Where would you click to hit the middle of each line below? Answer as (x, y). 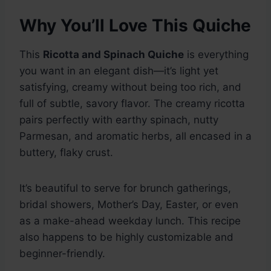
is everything (216, 55)
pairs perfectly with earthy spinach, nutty (119, 120)
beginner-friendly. (62, 254)
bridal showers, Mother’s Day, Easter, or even (129, 205)
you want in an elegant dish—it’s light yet (119, 71)
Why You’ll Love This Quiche (135, 26)
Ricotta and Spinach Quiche (113, 55)
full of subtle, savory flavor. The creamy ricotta (132, 104)
